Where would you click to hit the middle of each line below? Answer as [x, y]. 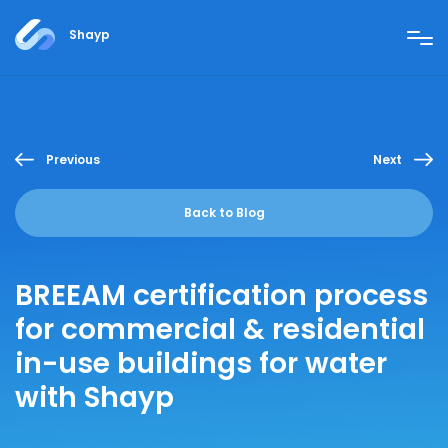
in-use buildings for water [201, 363]
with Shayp [94, 397]
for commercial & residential [220, 329]
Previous [73, 159]
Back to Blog [224, 212]
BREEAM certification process [221, 295]
